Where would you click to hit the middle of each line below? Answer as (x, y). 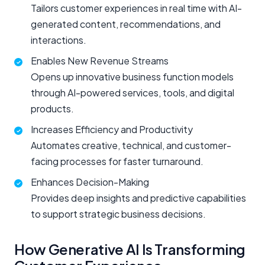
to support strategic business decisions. (118, 214)
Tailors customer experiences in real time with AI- (136, 8)
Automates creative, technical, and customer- (131, 146)
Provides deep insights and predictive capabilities (138, 198)
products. (52, 109)
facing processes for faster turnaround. (117, 161)
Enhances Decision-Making (90, 182)
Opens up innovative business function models (132, 77)
